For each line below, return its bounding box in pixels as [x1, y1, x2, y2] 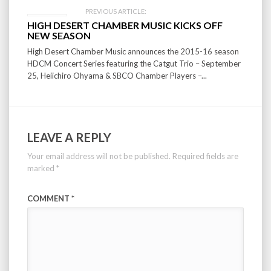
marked [27, 163, 56, 174]
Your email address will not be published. [27, 151, 171, 162]
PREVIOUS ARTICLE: [85, 7, 146, 16]
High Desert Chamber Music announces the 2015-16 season [27, 47, 239, 57]
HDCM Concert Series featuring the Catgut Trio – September [27, 59, 241, 69]
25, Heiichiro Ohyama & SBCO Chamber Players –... [27, 71, 207, 81]
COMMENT [27, 194, 71, 204]
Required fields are [172, 151, 238, 162]
